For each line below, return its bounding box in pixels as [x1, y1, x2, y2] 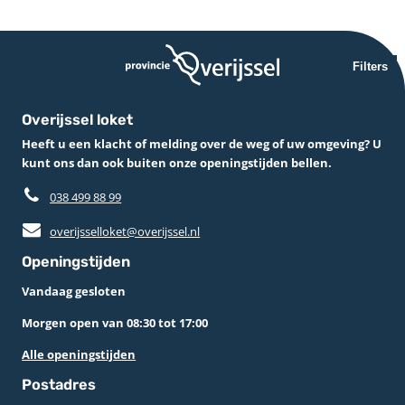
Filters [353, 59, 389, 73]
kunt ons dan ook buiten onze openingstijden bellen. [22, 154, 333, 171]
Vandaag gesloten [22, 282, 127, 299]
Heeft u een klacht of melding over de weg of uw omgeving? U [22, 135, 382, 152]
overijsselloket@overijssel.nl [50, 222, 201, 240]
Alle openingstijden [22, 345, 137, 363]
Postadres [22, 375, 97, 393]
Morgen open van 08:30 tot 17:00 [22, 314, 209, 331]
